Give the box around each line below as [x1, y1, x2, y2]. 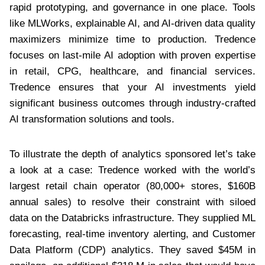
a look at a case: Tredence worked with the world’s [9, 164, 256, 176]
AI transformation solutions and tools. [9, 113, 174, 125]
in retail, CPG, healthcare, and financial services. [9, 65, 256, 77]
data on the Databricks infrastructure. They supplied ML [9, 212, 256, 224]
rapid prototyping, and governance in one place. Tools [9, 1, 256, 13]
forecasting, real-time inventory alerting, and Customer [9, 228, 256, 240]
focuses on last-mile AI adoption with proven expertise [9, 49, 256, 61]
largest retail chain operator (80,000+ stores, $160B [9, 180, 256, 192]
